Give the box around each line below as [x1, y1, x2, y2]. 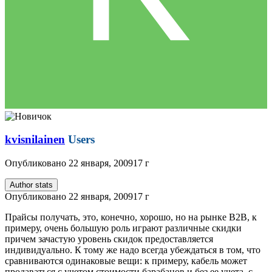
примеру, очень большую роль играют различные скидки [5, 223, 242, 234]
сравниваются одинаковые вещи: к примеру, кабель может [5, 256, 247, 267]
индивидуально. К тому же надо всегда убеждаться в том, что [5, 245, 260, 256]
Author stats [10, 180, 53, 190]
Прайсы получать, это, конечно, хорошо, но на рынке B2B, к [5, 212, 257, 223]
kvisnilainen [5, 133, 65, 146]
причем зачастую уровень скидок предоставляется [5, 234, 213, 245]
